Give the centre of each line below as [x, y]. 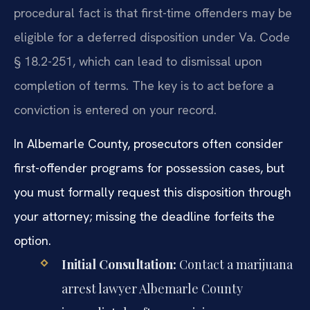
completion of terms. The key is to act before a [144, 85]
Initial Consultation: [119, 265]
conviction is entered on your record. [115, 109]
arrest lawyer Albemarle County [152, 289]
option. [33, 241]
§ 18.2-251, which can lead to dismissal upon [138, 61]
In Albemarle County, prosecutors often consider [148, 144]
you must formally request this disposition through [153, 192]
